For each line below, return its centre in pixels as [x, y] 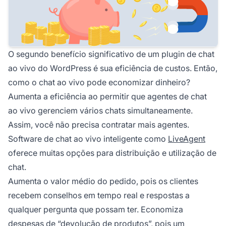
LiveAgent [187, 138]
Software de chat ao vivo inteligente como [88, 138]
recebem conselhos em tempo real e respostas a [99, 195]
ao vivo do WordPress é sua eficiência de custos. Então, [113, 68]
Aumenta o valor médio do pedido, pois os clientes [103, 181]
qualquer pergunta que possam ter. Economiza [96, 209]
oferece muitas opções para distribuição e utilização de [112, 153]
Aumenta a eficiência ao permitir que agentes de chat [107, 96]
